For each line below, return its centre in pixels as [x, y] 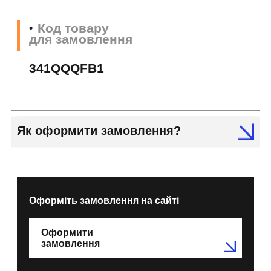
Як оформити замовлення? [99, 131]
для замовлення [81, 39]
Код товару [73, 28]
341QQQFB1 [67, 68]
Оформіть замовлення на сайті [104, 201]
